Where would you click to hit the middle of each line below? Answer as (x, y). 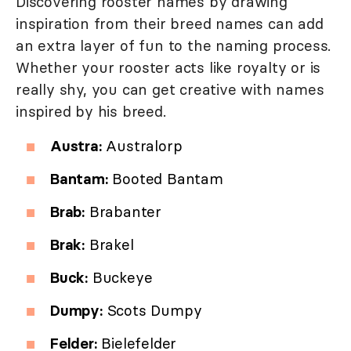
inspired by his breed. (91, 112)
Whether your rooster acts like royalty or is (168, 68)
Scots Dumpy (152, 311)
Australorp (142, 146)
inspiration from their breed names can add (170, 24)
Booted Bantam (165, 179)
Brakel (109, 245)
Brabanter (123, 212)
